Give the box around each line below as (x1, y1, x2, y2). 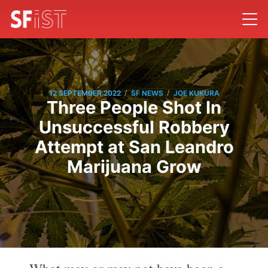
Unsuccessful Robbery (38, 117, 230, 138)
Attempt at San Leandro (34, 136, 234, 158)
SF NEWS (130, 88, 163, 98)
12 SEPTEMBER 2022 (48, 88, 121, 98)
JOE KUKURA (173, 88, 220, 98)
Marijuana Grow (66, 156, 202, 178)
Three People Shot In (47, 97, 221, 118)
